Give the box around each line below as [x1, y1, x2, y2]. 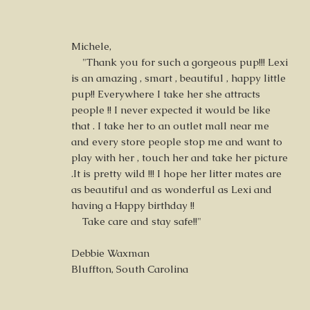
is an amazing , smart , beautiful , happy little [71, 71, 286, 84]
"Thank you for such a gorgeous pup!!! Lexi [71, 55, 288, 69]
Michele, [71, 39, 111, 53]
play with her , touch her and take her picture [71, 151, 288, 164]
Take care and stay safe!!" [71, 215, 201, 228]
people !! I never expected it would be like [71, 103, 271, 116]
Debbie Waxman [71, 246, 149, 259]
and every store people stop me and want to [71, 135, 282, 148]
